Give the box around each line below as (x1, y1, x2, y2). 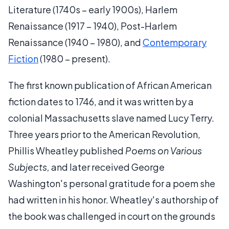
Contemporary (143, 36, 207, 48)
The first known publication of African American (8, 79, 212, 91)
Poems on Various (125, 144, 202, 156)
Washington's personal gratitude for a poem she (8, 177, 215, 189)
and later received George (50, 161, 165, 173)
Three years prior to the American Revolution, (8, 128, 200, 140)
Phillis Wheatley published (8, 144, 125, 156)
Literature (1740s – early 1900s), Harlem (8, 3, 177, 15)
